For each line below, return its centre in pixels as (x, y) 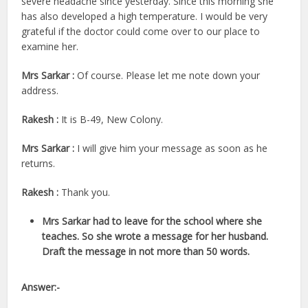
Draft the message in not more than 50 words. (146, 251)
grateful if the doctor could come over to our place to (141, 31)
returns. (38, 163)
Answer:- (41, 287)
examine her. (50, 46)
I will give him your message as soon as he (173, 148)
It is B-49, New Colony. (112, 119)
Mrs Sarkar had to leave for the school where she (152, 221)
